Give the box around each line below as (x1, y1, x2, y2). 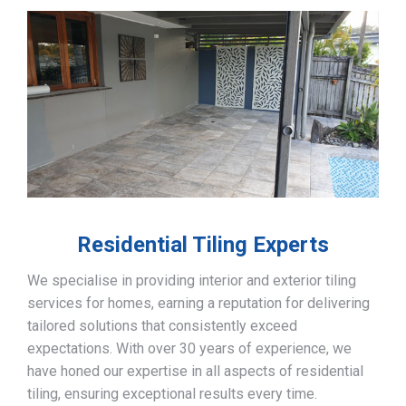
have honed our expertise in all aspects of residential (27, 362, 363, 380)
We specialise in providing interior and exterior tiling (27, 271, 356, 289)
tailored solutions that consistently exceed (27, 316, 297, 334)
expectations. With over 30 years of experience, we (27, 339, 352, 357)
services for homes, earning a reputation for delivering (27, 294, 370, 312)
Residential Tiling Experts (77, 231, 329, 257)
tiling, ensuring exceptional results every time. (27, 384, 317, 402)
